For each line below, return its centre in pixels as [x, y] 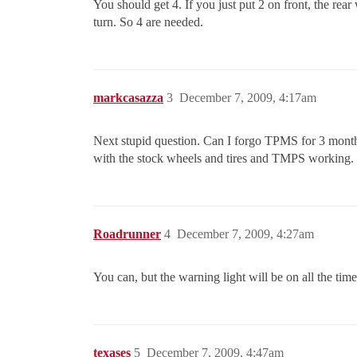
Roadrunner [127, 234]
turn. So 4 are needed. [148, 22]
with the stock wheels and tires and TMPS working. [224, 159]
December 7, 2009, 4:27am [245, 234]
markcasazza [128, 98]
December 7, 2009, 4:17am [248, 98]
